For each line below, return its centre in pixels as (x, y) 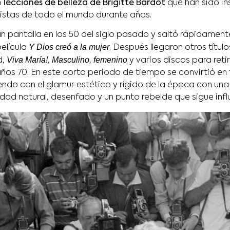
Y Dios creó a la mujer (69, 47)
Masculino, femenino (90, 60)
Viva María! (27, 60)
